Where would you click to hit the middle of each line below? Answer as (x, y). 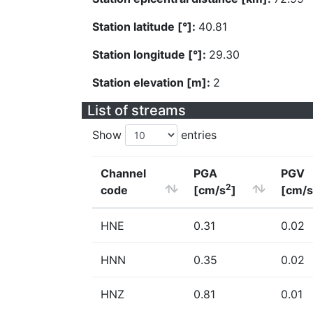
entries (197, 135)
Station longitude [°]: (151, 54)
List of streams (137, 110)
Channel (123, 173)
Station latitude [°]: (145, 27)
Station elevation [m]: (153, 82)
